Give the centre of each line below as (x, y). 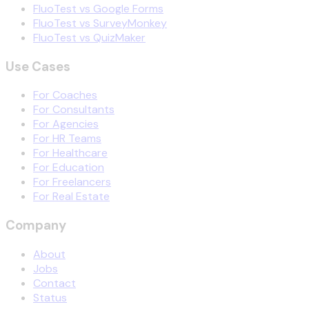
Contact (54, 283)
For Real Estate (71, 197)
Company (36, 226)
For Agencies (66, 124)
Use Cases (38, 66)
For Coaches (65, 95)
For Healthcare (70, 153)
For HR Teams (67, 139)
